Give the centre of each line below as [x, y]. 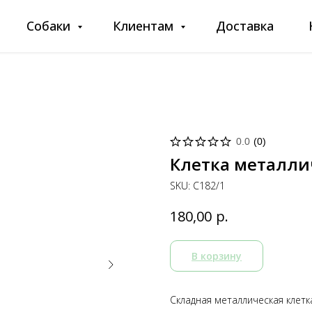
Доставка [245, 26]
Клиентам [145, 26]
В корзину [217, 256]
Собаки [50, 26]
